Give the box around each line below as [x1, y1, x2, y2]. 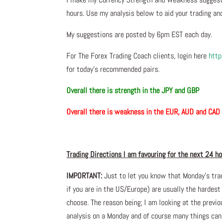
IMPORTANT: [66, 170, 103, 181]
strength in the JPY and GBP [114, 85, 204, 96]
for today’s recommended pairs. [66, 64, 160, 75]
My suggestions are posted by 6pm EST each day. [66, 29, 213, 40]
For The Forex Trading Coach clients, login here [66, 51, 209, 61]
